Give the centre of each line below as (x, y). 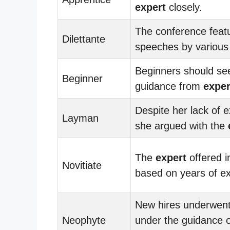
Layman (80, 118)
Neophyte (84, 220)
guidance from (169, 86)
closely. (184, 7)
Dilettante (84, 39)
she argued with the (181, 126)
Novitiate (82, 165)
